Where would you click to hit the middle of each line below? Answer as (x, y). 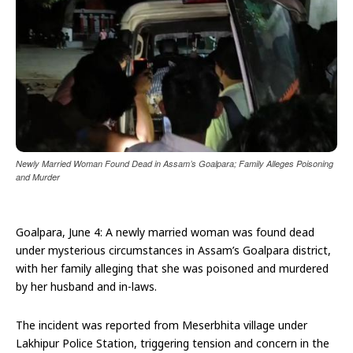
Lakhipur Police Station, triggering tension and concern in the (173, 343)
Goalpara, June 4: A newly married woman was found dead (165, 232)
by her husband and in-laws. (86, 286)
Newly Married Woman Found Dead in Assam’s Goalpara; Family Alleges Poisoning (175, 163)
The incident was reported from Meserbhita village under (162, 325)
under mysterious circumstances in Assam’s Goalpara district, (173, 250)
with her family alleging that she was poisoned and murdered (172, 268)
